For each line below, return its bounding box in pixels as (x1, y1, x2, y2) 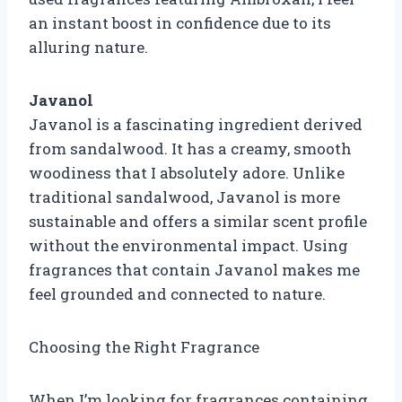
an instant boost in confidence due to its (29, 12, 331, 33)
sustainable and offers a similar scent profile (29, 210, 367, 232)
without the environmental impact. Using (29, 234, 348, 256)
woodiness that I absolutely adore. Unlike (29, 162, 345, 183)
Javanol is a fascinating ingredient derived (29, 113, 363, 135)
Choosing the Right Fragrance (29, 336, 259, 357)
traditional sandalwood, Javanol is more (29, 186, 340, 207)
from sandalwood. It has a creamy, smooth (29, 137, 352, 159)
